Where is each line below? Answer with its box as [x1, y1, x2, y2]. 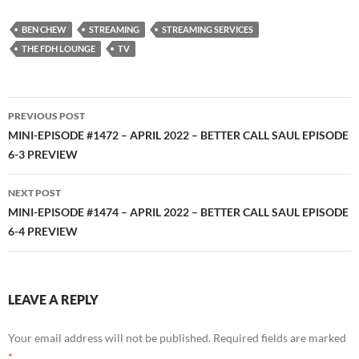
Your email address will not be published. [8, 330, 211, 345]
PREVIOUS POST [8, 109, 85, 122]
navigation [7, 124, 107, 151]
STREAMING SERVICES [162, 23, 253, 34]
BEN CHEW [22, 23, 67, 34]
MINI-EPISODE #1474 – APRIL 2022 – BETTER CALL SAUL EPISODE [8, 204, 349, 219]
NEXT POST [8, 186, 61, 199]
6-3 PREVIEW [8, 147, 78, 161]
